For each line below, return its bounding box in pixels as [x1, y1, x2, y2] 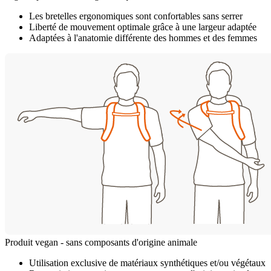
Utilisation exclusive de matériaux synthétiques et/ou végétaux [29, 258, 266, 269]
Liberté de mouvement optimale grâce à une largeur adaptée [29, 22, 256, 33]
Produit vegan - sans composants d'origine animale [5, 237, 197, 248]
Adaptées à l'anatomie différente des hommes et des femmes [29, 33, 257, 44]
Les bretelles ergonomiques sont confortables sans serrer [29, 11, 243, 22]
